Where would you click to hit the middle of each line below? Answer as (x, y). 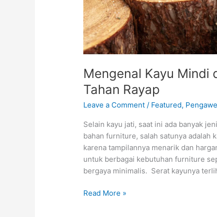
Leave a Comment (114, 105)
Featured (167, 105)
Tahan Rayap (122, 89)
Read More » (105, 193)
